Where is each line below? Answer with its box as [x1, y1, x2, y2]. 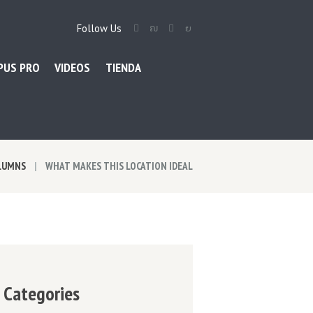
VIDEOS [54, 59, 91, 75]
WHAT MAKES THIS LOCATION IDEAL [45, 159, 193, 173]
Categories [3, 280, 80, 307]
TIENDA [105, 59, 141, 75]
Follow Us [76, 21, 122, 35]
